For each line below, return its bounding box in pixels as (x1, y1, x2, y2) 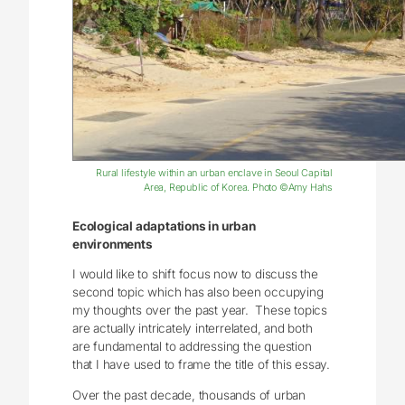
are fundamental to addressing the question (72, 339, 312, 354)
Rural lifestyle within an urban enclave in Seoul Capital (96, 166, 333, 180)
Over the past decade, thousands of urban (72, 387, 306, 402)
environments (72, 236, 153, 251)
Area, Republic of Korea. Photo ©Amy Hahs (143, 181, 333, 194)
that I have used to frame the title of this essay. (72, 357, 331, 372)
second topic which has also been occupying (72, 285, 324, 300)
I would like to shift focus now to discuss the (72, 267, 318, 282)
